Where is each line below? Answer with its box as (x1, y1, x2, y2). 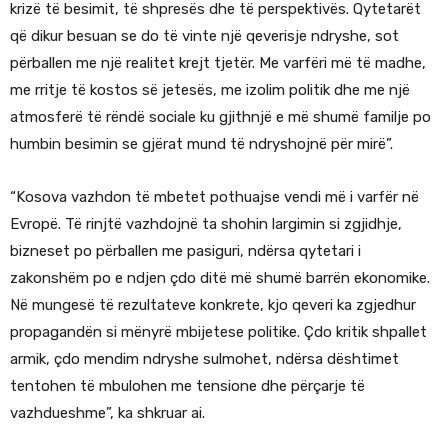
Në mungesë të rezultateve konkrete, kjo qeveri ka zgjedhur (10, 296, 416, 315)
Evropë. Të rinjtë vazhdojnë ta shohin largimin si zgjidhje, (10, 215, 402, 234)
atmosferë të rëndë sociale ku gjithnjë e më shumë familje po (10, 108, 431, 127)
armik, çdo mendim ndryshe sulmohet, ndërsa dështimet (10, 350, 399, 369)
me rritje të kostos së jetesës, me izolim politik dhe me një (10, 81, 410, 100)
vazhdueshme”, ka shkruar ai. (10, 404, 205, 423)
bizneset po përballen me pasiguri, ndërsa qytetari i (10, 242, 361, 261)
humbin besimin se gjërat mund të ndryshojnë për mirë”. (10, 135, 393, 154)
